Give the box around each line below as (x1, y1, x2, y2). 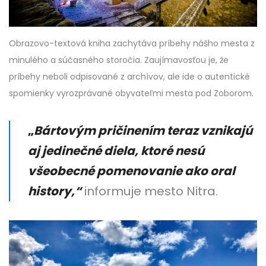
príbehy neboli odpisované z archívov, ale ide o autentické (9, 71, 250, 83)
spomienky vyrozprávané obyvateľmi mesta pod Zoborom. (9, 87, 254, 100)
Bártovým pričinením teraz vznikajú (34, 122, 252, 140)
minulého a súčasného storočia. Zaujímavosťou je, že (9, 54, 229, 66)
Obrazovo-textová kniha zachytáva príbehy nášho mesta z (9, 37, 255, 50)
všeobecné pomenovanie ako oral (28, 163, 235, 180)
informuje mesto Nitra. (81, 183, 218, 200)
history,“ (28, 183, 81, 200)
